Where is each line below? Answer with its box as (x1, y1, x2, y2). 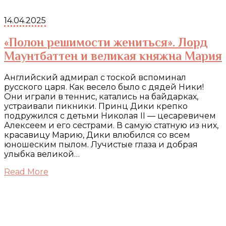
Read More (4, 167, 48, 177)
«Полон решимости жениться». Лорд (4, 35, 208, 49)
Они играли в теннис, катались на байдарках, (4, 92, 198, 102)
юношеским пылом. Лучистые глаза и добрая (4, 140, 198, 150)
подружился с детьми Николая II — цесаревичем (4, 111, 216, 121)
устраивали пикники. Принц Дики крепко (4, 101, 188, 111)
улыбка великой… (4, 149, 80, 159)
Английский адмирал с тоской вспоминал (4, 73, 186, 83)
